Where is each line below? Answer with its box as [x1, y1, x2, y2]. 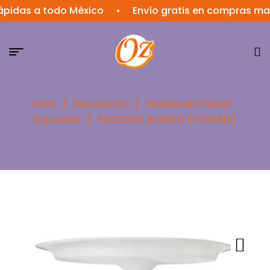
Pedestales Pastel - [145, 97, 238, 111]
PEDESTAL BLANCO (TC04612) [98, 113, 237, 127]
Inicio [32, 97, 57, 111]
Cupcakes [33, 113, 81, 127]
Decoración [73, 97, 129, 111]
